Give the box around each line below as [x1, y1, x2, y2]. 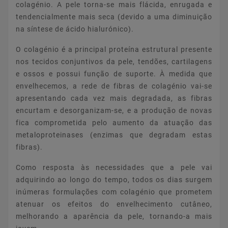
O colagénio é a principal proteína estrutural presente [16, 45, 212, 53]
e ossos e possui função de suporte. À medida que [16, 69, 212, 78]
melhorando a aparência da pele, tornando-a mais [16, 212, 212, 220]
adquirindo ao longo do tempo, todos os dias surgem [16, 175, 212, 184]
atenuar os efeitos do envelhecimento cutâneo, [16, 199, 212, 208]
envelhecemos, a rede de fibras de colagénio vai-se [16, 81, 212, 90]
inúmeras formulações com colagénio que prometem [16, 187, 212, 196]
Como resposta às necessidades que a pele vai [16, 163, 212, 172]
